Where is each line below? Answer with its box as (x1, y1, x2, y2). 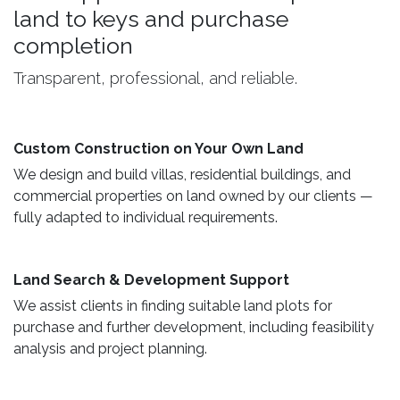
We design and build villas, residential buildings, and (13, 165, 351, 183)
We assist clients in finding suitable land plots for (13, 296, 332, 314)
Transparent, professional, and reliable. (13, 68, 297, 87)
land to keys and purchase (13, 4, 288, 32)
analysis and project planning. (13, 339, 214, 357)
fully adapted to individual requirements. (13, 208, 278, 226)
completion (13, 31, 138, 59)
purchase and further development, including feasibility (13, 318, 374, 336)
